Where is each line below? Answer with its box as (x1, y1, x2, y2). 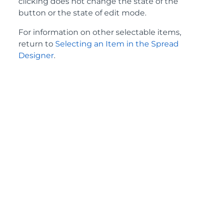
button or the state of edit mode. (18, 8, 146, 17)
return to (18, 39, 55, 48)
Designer (18, 51, 54, 60)
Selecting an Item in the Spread (55, 39, 179, 48)
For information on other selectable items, (18, 28, 181, 37)
